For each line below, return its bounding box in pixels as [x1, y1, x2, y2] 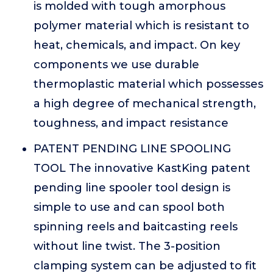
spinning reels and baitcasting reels [34, 220, 238, 233]
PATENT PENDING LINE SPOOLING [34, 142, 231, 155]
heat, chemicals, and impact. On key [34, 38, 240, 52]
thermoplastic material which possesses [34, 77, 263, 91]
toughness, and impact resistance [34, 116, 229, 130]
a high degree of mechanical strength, [34, 97, 256, 110]
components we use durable [34, 58, 199, 71]
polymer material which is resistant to [34, 19, 249, 32]
